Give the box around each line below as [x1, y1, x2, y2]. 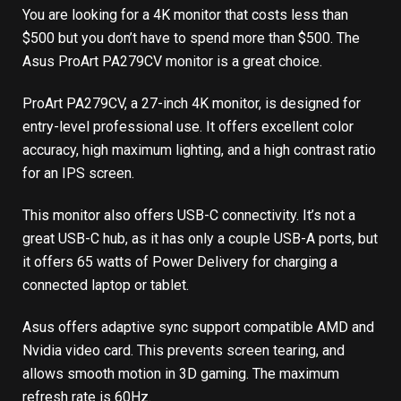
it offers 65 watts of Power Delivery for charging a [22, 253, 337, 271]
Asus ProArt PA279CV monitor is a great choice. [22, 53, 322, 71]
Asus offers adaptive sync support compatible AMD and [22, 318, 374, 336]
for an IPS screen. [22, 165, 138, 183]
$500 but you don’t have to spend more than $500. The [22, 30, 360, 47]
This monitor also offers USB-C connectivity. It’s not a [22, 207, 355, 225]
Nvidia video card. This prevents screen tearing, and [22, 341, 345, 359]
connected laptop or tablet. [22, 277, 189, 294]
